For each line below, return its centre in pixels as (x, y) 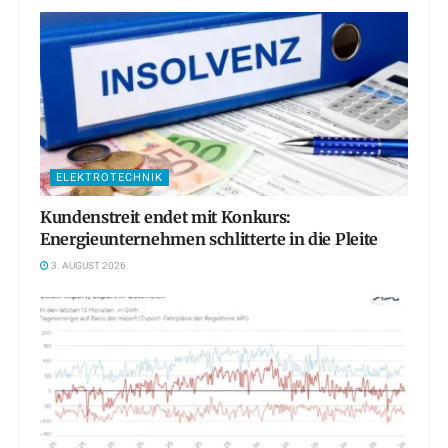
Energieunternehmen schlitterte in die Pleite (209, 239)
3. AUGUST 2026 (87, 266)
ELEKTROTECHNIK (109, 178)
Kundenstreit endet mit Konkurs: (166, 217)
